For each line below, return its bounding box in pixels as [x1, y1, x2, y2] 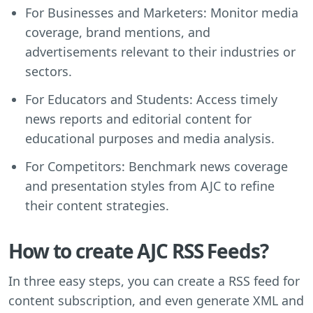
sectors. [25, 62, 72, 80]
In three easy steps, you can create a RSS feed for [8, 272, 300, 289]
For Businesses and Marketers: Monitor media [25, 3, 298, 21]
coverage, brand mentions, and [25, 23, 210, 41]
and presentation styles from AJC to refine [25, 177, 275, 194]
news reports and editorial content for [25, 110, 252, 127]
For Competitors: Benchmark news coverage [25, 157, 288, 175]
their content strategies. [25, 196, 169, 214]
